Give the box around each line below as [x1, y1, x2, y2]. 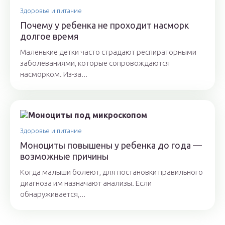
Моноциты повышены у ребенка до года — [20, 140, 202, 151]
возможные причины [20, 151, 108, 162]
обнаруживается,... [20, 190, 85, 199]
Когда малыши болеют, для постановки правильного [20, 168, 203, 177]
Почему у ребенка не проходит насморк [20, 20, 189, 31]
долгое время [20, 31, 78, 42]
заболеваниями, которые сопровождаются [20, 59, 170, 68]
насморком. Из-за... [20, 70, 87, 79]
